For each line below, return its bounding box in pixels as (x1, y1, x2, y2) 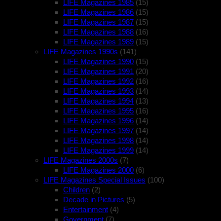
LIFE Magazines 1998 (63, 136, 134, 145)
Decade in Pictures (63, 195, 124, 204)
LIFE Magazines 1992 (63, 77, 134, 86)
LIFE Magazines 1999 (63, 146, 134, 155)
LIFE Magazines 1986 (63, 8, 134, 17)
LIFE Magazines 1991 (63, 67, 134, 76)
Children (63, 185, 90, 194)
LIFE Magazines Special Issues (43, 176, 146, 184)
